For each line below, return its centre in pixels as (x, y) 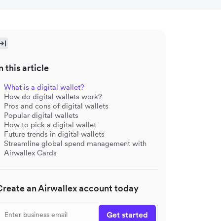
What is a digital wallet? (44, 87)
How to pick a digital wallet (50, 125)
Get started (127, 215)
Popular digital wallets (41, 115)
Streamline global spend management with (75, 143)
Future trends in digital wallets (54, 134)
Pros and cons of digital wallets (56, 106)
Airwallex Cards (30, 153)
